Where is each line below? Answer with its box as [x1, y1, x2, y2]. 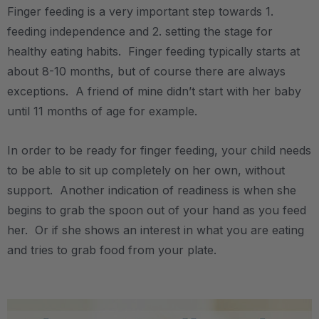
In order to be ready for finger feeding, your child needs [7, 143, 311, 157]
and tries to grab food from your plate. [7, 243, 220, 257]
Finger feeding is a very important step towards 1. [7, 4, 273, 19]
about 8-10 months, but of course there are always [7, 64, 286, 78]
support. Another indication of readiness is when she [7, 183, 296, 197]
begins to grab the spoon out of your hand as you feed [7, 203, 306, 217]
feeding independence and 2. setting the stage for [7, 24, 273, 38]
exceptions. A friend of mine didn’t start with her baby [7, 84, 301, 98]
